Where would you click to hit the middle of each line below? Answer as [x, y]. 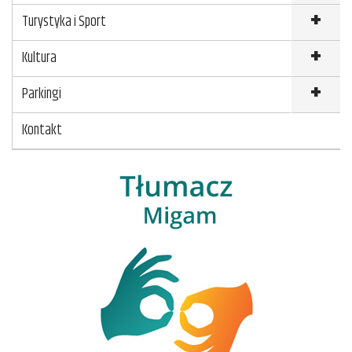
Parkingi [42, 95]
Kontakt [42, 131]
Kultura [39, 59]
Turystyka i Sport [64, 22]
